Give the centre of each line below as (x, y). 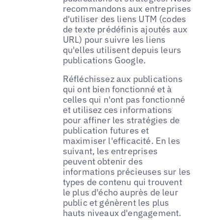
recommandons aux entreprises (127, 8)
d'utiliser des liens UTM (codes (124, 19)
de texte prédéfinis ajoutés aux (125, 29)
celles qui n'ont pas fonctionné (124, 99)
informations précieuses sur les (127, 171)
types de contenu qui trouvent (122, 182)
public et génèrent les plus (116, 202)
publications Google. (104, 60)
